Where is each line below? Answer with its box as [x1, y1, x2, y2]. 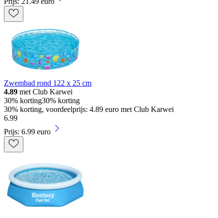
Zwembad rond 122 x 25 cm [4, 78, 91, 87]
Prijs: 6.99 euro [4, 127, 51, 136]
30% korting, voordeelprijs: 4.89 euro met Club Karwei [4, 105, 174, 113]
